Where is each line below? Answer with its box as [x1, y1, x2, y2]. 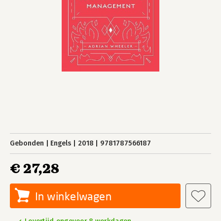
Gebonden [10, 139, 44, 147]
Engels [50, 139, 72, 147]
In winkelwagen [35, 189, 112, 203]
